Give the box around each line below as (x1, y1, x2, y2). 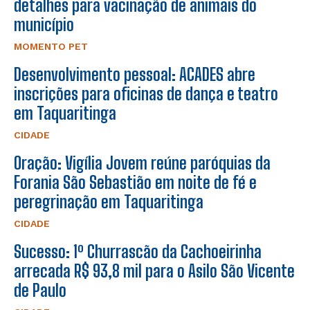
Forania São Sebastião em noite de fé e (14, 172, 257, 192)
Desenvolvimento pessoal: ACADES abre (14, 64, 255, 84)
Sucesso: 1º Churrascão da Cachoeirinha (14, 241, 262, 262)
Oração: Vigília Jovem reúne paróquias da (14, 152, 271, 173)
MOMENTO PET (14, 40, 88, 52)
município (14, 14, 74, 35)
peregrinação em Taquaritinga (14, 191, 203, 212)
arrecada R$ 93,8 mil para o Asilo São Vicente (14, 260, 295, 281)
